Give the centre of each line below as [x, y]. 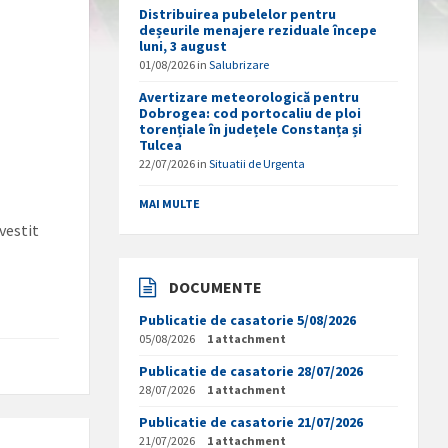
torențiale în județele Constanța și [251, 129]
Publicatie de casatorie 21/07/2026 [251, 422]
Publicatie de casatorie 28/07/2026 [251, 371]
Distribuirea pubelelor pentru [238, 14]
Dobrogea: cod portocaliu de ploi [250, 113]
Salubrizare [239, 64]
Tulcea [161, 145]
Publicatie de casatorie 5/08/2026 [248, 320]
